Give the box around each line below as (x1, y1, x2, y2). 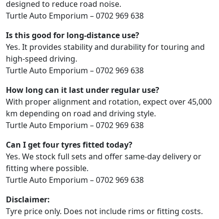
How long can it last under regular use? (6, 85, 159, 96)
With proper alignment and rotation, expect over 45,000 (6, 96, 212, 108)
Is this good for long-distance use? (6, 30, 139, 41)
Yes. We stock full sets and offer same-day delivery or (6, 151, 201, 162)
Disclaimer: (6, 194, 50, 205)
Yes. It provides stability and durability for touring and (6, 42, 205, 53)
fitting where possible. (6, 163, 88, 174)
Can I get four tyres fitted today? (6, 139, 132, 151)
